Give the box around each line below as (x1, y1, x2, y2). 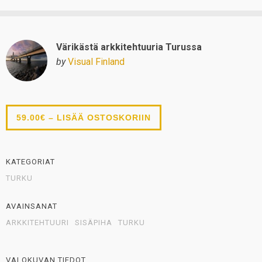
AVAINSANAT (6, 202, 57, 211)
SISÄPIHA (75, 218, 112, 227)
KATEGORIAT (6, 157, 55, 167)
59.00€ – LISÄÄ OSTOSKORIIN (16, 113, 151, 123)
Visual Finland (67, 56, 125, 68)
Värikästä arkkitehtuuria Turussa (56, 42, 202, 53)
